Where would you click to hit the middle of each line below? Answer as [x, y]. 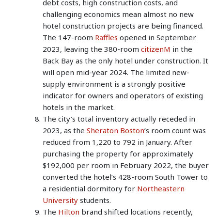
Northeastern [161, 188]
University [60, 200]
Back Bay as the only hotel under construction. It [125, 60]
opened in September [158, 37]
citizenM [156, 49]
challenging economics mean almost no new [118, 14]
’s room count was [175, 130]
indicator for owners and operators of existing [123, 95]
